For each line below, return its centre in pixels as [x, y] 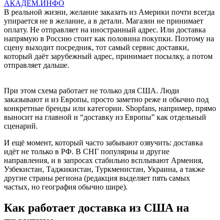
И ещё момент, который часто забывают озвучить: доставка [103, 142]
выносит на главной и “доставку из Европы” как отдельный [105, 117]
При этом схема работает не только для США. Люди [92, 90]
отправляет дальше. [37, 65]
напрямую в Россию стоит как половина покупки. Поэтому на [109, 38]
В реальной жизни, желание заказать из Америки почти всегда [109, 12]
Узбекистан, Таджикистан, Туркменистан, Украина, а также [104, 169]
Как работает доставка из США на [96, 207]
